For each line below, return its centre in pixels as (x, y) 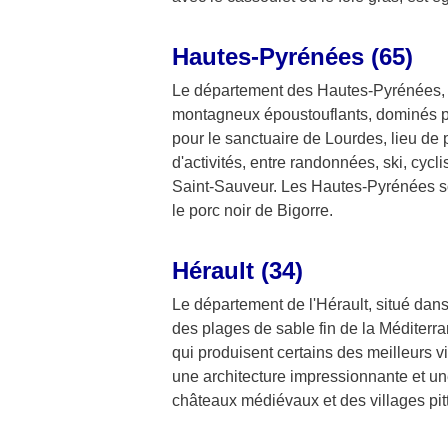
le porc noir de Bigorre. (252, 210)
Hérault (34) (237, 270)
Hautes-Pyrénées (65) (292, 56)
